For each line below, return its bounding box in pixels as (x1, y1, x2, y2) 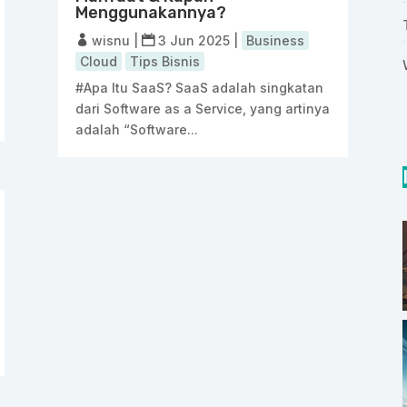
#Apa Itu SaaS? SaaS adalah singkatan (75, 79, 324, 95)
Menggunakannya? (75, 2, 227, 23)
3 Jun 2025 (158, 32, 231, 48)
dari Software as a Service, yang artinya (75, 100, 331, 116)
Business (246, 32, 305, 48)
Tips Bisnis (130, 53, 201, 69)
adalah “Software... (75, 121, 199, 137)
